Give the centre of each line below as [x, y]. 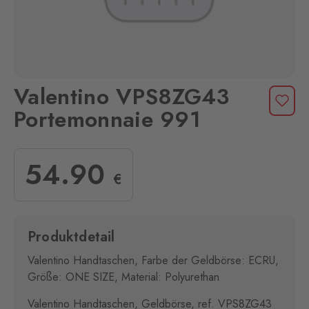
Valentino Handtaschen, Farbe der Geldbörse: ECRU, [153, 260]
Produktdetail [71, 237]
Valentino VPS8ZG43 [122, 97]
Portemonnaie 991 [108, 119]
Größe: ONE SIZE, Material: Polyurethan [123, 277]
